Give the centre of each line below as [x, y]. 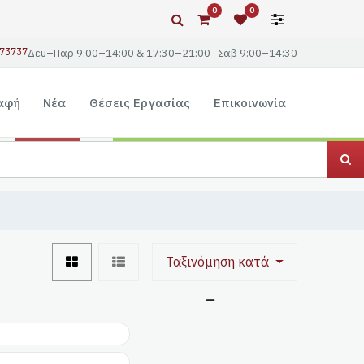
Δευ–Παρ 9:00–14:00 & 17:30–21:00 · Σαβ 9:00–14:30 [162, 53]
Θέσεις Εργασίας [140, 102]
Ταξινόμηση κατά [219, 262]
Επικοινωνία [250, 102]
